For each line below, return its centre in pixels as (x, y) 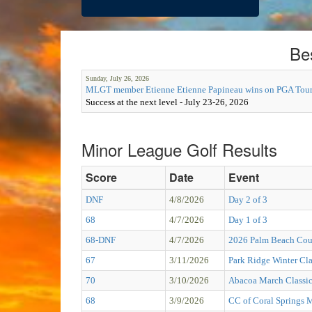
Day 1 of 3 (248, 219)
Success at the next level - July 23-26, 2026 (167, 102)
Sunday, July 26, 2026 (117, 78)
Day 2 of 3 (248, 199)
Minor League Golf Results (179, 149)
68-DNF (101, 240)
